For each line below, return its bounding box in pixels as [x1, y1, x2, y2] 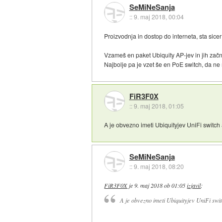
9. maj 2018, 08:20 [133, 162, 184, 170]
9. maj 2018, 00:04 [133, 12, 184, 21]
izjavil [187, 181, 201, 189]
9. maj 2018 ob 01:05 [134, 181, 186, 189]
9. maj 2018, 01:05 [133, 101, 184, 110]
